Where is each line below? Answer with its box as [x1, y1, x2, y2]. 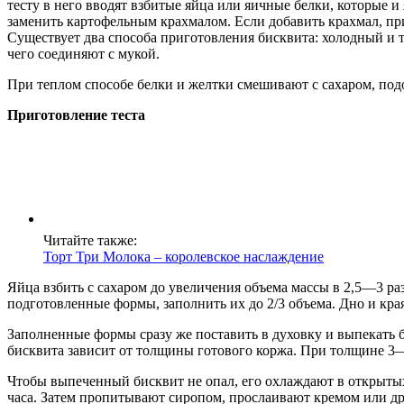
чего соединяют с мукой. [7, 45, 160, 61]
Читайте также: [43, 232, 137, 248]
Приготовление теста [7, 106, 145, 123]
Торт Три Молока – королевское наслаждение [43, 248, 324, 264]
